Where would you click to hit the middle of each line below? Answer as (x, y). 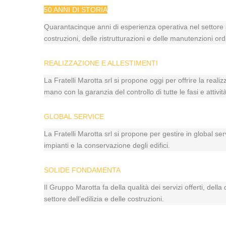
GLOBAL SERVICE (74, 116)
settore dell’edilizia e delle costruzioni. (104, 199)
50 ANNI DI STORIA (76, 9)
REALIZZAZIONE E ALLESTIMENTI (101, 63)
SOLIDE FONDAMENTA (82, 170)
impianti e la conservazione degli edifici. (107, 145)
